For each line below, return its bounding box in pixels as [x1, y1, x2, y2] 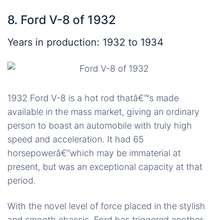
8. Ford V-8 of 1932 [7, 12, 116, 27]
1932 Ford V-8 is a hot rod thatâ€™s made [7, 93, 179, 104]
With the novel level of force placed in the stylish [7, 201, 205, 212]
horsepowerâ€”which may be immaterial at [7, 148, 181, 159]
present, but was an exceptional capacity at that [7, 162, 202, 172]
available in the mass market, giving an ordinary [7, 107, 199, 117]
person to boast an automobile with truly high [7, 120, 192, 131]
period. [7, 175, 36, 186]
